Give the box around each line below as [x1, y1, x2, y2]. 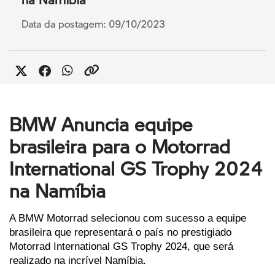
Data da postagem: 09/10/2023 [21, 17, 165, 31]
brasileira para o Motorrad [9, 133, 230, 160]
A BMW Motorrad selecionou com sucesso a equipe [9, 212, 246, 225]
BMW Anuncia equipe [9, 111, 193, 137]
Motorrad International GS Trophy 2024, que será [9, 240, 233, 253]
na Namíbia [9, 177, 106, 204]
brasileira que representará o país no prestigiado [9, 226, 231, 239]
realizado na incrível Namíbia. [9, 254, 149, 267]
